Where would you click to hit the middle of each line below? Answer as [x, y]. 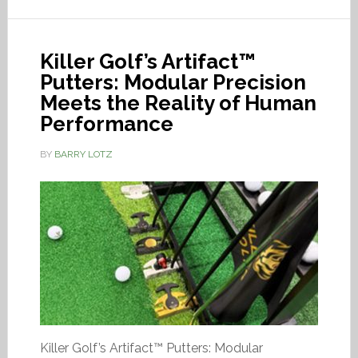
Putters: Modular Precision [173, 82]
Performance [106, 124]
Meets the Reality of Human [178, 103]
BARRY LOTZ [83, 154]
